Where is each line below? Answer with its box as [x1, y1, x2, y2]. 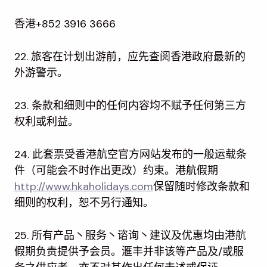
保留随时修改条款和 [153, 179, 250, 194]
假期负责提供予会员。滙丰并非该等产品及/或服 [14, 244, 244, 259]
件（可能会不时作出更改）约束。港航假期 [14, 163, 218, 178]
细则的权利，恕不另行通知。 [14, 195, 154, 210]
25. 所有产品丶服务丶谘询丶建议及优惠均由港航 [14, 228, 246, 243]
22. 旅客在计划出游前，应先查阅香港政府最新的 [14, 49, 246, 64]
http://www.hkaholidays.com [14, 179, 153, 194]
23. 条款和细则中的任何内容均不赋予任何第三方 [14, 98, 246, 113]
